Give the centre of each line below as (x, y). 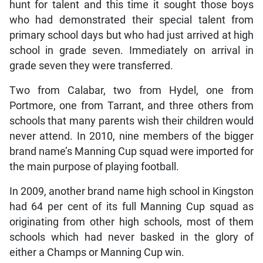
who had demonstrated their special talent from (131, 20)
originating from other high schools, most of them (131, 222)
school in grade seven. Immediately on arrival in (131, 50)
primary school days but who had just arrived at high (131, 35)
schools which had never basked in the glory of (131, 237)
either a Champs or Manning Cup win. (97, 252)
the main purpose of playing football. (94, 166)
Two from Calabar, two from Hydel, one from (131, 90)
